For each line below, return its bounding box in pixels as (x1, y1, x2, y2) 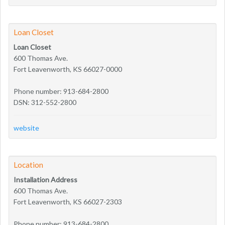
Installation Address (14, 175, 77, 184)
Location (14, 160, 43, 169)
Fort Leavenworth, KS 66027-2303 (14, 197, 122, 206)
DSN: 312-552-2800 (14, 97, 76, 106)
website (14, 123, 39, 132)
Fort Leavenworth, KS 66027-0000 (14, 64, 122, 73)
